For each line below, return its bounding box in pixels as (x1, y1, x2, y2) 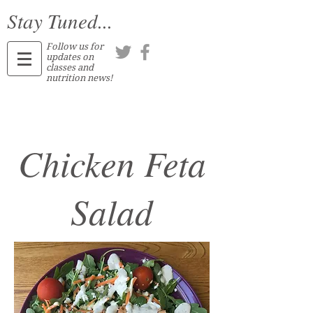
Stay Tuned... (7, 7, 112, 34)
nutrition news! (46, 73, 112, 83)
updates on (46, 52, 94, 62)
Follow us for (46, 41, 103, 52)
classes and (46, 62, 94, 73)
